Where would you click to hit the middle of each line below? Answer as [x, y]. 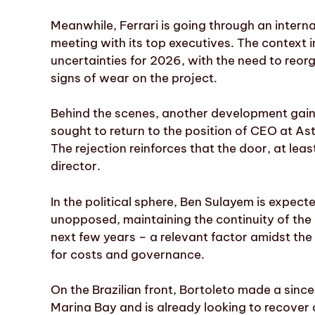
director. [76, 166]
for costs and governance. [128, 254]
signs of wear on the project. [134, 78]
